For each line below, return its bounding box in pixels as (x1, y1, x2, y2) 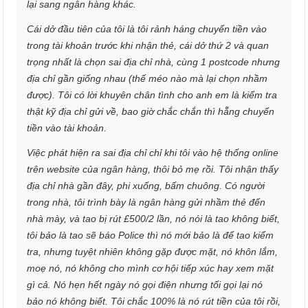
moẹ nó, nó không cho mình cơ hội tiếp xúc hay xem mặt (27, 263, 274, 274)
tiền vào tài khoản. (27, 122, 107, 133)
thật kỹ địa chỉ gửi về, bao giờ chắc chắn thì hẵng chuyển (27, 106, 275, 117)
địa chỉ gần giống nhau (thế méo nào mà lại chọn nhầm (27, 73, 268, 84)
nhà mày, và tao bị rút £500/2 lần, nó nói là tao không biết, (27, 213, 280, 224)
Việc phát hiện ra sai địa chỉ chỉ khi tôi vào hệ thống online (27, 147, 279, 158)
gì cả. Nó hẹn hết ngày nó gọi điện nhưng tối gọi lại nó (27, 279, 263, 290)
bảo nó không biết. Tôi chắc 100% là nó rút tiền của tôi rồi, (27, 296, 281, 307)
